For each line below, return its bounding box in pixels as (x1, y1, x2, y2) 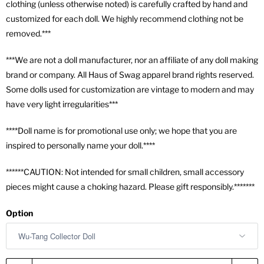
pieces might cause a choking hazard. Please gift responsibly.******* (6, 181, 255, 192)
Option (6, 208, 33, 218)
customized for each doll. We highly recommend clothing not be (6, 14, 243, 24)
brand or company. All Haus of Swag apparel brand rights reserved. (6, 70, 254, 80)
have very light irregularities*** (6, 99, 118, 109)
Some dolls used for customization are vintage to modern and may (6, 84, 254, 94)
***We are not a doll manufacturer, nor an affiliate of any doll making (6, 55, 258, 65)
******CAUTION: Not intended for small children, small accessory (6, 167, 244, 177)
